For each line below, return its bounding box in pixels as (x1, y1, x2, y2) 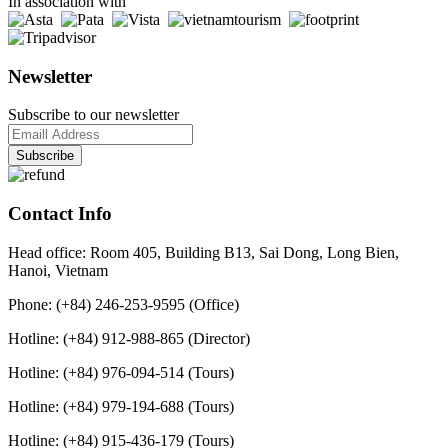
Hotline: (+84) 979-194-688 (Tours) (8, 397, 234, 415)
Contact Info (8, 203, 112, 225)
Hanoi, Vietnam (8, 261, 108, 279)
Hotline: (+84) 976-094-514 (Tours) (8, 363, 234, 381)
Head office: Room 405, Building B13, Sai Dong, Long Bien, (8, 243, 399, 261)
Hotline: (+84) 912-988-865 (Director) (8, 329, 250, 347)
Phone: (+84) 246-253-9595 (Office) (8, 295, 239, 313)
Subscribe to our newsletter (8, 106, 179, 124)
